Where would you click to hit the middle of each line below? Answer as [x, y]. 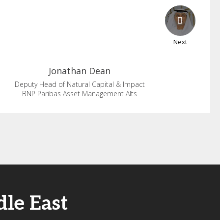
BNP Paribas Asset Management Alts [80, 94]
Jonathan [68, 71]
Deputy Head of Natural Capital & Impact [80, 84]
